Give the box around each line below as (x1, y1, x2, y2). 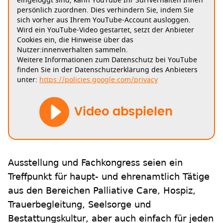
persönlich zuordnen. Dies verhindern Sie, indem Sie (17, 5, 194, 16)
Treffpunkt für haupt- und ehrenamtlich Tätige (8, 171, 210, 182)
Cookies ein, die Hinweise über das (17, 35, 133, 46)
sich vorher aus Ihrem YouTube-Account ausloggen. (17, 15, 191, 26)
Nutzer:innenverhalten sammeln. (17, 45, 128, 56)
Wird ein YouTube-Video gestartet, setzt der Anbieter (17, 25, 194, 36)
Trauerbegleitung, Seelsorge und (8, 199, 151, 210)
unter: (17, 75, 39, 86)
